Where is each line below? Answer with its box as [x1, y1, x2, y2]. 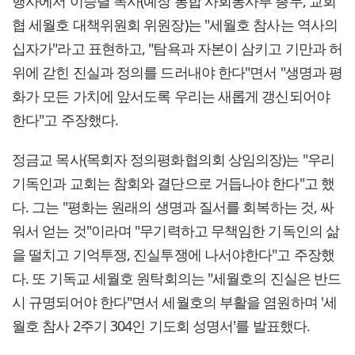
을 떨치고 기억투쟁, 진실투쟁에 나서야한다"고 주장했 [12, 245, 334, 265]
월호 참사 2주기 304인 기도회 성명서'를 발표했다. [12, 316, 311, 336]
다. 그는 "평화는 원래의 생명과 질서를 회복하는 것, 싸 [12, 197, 334, 217]
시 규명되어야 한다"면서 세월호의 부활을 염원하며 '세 [12, 292, 338, 312]
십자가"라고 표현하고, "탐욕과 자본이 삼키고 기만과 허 [12, 39, 343, 59]
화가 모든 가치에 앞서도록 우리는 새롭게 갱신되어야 [12, 86, 330, 106]
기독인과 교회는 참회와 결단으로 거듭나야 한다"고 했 [12, 174, 334, 193]
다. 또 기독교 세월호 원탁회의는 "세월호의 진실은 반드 [12, 269, 342, 288]
